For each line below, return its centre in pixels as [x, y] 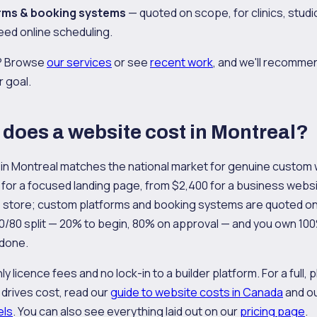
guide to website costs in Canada [197, 292]
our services [79, 62]
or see [131, 62]
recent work [181, 62]
